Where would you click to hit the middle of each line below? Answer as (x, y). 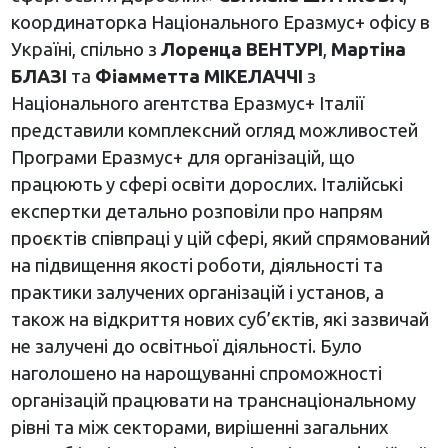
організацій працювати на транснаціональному (213, 400)
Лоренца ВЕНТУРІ (241, 49)
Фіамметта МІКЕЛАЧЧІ (198, 76)
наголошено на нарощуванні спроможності (196, 373)
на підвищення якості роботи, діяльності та (196, 265)
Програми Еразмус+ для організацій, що (182, 157)
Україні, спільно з (85, 49)
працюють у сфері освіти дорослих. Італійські (206, 184)
